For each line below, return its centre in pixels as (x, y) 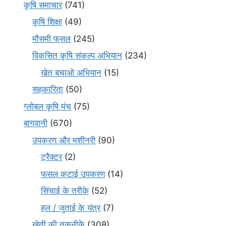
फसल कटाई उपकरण (73, 174)
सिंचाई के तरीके (65, 191)
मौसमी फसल (51, 39)
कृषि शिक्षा (47, 22)
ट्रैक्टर (51, 157)
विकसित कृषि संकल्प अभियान (77, 56)
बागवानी (36, 123)
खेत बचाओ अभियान (71, 72)
